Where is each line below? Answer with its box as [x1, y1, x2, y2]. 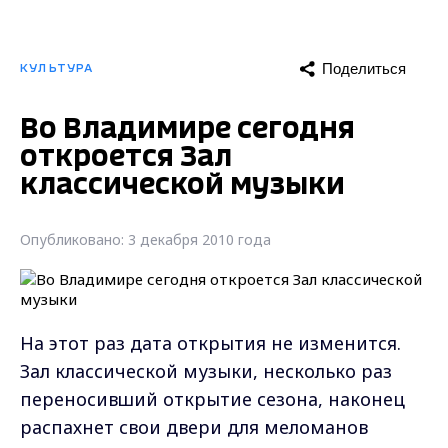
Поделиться [322, 59, 406, 77]
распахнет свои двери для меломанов [20, 414, 368, 439]
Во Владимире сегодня [20, 115, 355, 143]
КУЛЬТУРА [20, 62, 94, 74]
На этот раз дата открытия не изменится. [20, 330, 401, 355]
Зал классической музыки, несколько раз [20, 358, 392, 383]
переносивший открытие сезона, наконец [20, 386, 405, 411]
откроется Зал [20, 143, 232, 171]
